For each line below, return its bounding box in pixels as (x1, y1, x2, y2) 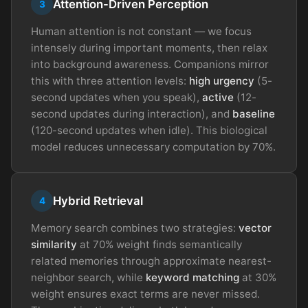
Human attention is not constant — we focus (31, 25, 252, 38)
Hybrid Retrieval (53, 194, 143, 208)
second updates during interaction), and (31, 107, 232, 121)
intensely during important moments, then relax (31, 41, 267, 55)
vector (239, 221, 272, 235)
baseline (232, 107, 275, 121)
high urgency (189, 74, 254, 88)
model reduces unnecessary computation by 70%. (31, 140, 276, 154)
